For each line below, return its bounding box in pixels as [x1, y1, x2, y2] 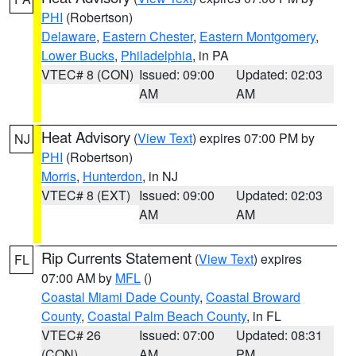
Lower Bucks [41, 46, 114, 64]
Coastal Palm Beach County [87, 307, 246, 325]
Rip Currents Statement [41, 247, 192, 268]
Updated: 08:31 [236, 326, 323, 344]
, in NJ [142, 167, 178, 185]
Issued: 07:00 [138, 326, 215, 344]
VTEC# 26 [41, 326, 101, 344]
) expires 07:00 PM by [192, 129, 315, 147]
